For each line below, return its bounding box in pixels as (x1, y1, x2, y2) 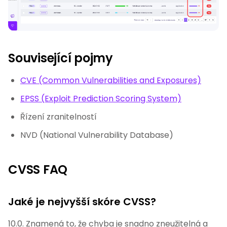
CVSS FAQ (8, 161, 68, 178)
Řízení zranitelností (20, 111, 97, 123)
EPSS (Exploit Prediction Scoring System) (20, 93, 181, 105)
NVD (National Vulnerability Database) (20, 129, 173, 141)
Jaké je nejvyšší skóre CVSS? (8, 195, 156, 209)
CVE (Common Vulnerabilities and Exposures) (20, 74, 201, 87)
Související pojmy (8, 50, 113, 67)
